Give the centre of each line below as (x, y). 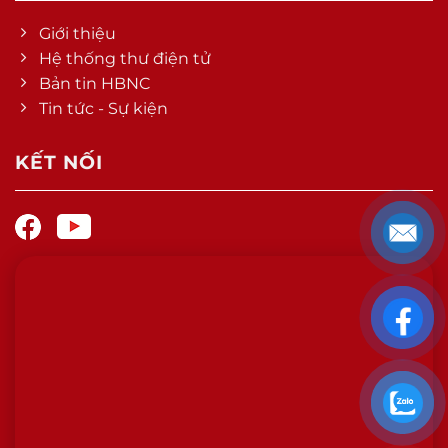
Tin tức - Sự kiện (103, 109)
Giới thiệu (77, 34)
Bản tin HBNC (95, 84)
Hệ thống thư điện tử (125, 59)
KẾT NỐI (59, 162)
